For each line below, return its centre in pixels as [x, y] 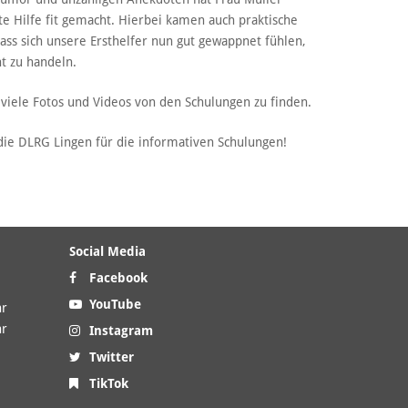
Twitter [110, 357]
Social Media [107, 252]
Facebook [117, 278]
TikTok [107, 384]
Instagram [119, 331]
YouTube [113, 305]
